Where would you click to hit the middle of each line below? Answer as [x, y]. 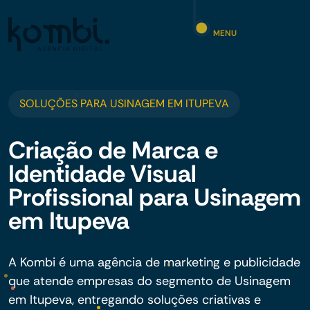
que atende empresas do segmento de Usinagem [149, 281]
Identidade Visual [102, 174]
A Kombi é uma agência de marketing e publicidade [154, 262]
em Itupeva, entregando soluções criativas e [135, 300]
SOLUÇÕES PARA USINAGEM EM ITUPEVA [124, 103]
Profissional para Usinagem [155, 197]
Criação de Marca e [113, 150]
